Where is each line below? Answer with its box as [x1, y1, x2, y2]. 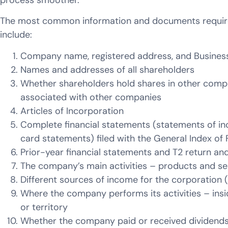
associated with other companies [20, 91, 161, 103]
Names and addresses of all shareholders [20, 63, 194, 76]
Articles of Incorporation [20, 104, 124, 117]
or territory [20, 201, 68, 213]
